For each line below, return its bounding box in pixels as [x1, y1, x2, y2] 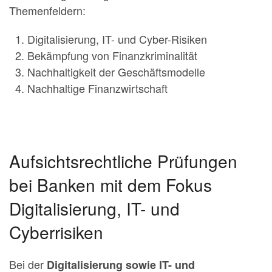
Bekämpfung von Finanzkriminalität [27, 47, 197, 63]
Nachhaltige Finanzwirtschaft [27, 80, 168, 96]
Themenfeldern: [9, 2, 86, 18]
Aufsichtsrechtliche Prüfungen [9, 148, 237, 173]
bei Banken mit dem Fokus [9, 172, 212, 197]
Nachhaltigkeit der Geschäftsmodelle [27, 63, 205, 80]
